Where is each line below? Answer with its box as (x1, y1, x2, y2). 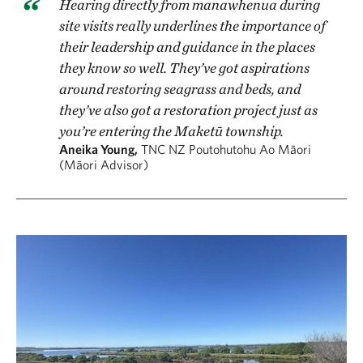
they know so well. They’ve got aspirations (59, 59, 310, 76)
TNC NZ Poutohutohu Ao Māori (141, 142, 311, 156)
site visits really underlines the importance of (59, 17, 326, 34)
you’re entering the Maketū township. (59, 122, 284, 139)
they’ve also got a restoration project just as (59, 101, 318, 118)
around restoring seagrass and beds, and (59, 80, 301, 97)
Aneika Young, (59, 142, 138, 156)
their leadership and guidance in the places (59, 38, 315, 55)
